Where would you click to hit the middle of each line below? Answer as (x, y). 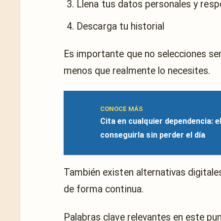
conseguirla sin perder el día (153, 135)
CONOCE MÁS (122, 109)
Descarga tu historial (121, 26)
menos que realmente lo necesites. (137, 71)
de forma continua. (104, 189)
